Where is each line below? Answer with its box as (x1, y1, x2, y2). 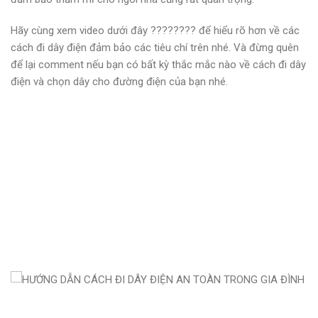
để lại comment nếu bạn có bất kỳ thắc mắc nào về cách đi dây (11, 58, 306, 71)
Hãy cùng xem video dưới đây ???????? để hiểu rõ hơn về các (11, 24, 300, 37)
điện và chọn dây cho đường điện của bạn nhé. (11, 75, 228, 88)
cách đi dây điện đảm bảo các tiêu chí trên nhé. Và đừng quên (11, 41, 299, 54)
